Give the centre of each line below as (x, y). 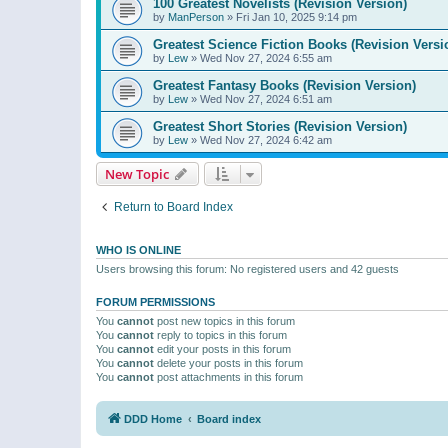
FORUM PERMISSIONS (155, 302)
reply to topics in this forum (220, 335)
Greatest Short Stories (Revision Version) (280, 127)
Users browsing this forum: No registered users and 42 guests (247, 269)
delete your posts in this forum (228, 363)
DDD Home (153, 418)
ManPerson (196, 17)
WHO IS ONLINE (138, 250)
